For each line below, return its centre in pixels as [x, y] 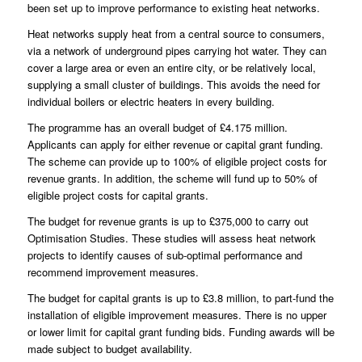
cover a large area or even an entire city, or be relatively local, [171, 67]
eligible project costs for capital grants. [118, 195]
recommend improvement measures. [113, 271]
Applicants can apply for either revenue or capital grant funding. [175, 144]
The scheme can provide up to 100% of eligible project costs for [177, 161]
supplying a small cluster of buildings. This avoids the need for [173, 84]
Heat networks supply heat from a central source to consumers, [176, 33]
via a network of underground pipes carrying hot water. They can [177, 50]
